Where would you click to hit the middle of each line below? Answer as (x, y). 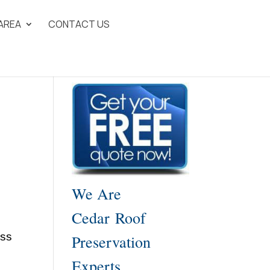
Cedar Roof (109, 218)
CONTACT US (79, 24)
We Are (97, 194)
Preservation (111, 242)
